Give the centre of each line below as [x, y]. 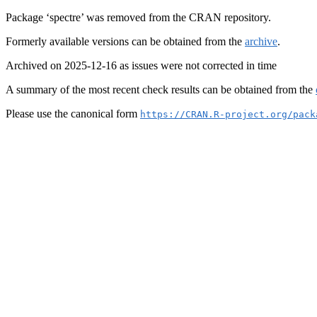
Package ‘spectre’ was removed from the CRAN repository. [138, 17]
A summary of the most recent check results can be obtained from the [161, 90]
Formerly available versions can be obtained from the [125, 41]
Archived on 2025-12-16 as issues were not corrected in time [141, 65]
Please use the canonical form [73, 114]
